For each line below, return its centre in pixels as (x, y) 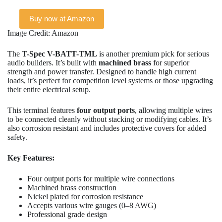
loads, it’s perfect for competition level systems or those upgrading (110, 80)
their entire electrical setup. (49, 89)
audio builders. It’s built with (53, 62)
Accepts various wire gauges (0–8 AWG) (92, 205)
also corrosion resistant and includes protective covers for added (107, 128)
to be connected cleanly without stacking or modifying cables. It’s (110, 119)
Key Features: (31, 158)
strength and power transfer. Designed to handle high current (102, 71)
